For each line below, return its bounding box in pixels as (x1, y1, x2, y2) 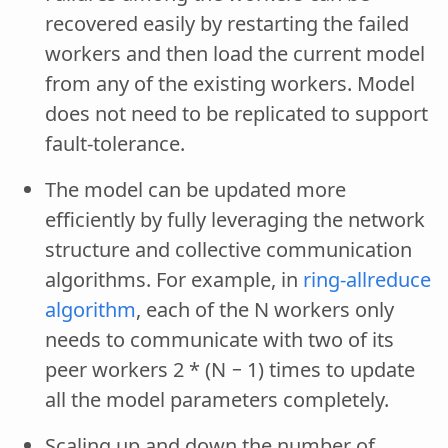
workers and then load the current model (45, 40, 425, 67)
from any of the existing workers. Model (45, 70, 415, 97)
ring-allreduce (303, 266, 431, 293)
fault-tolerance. (45, 130, 185, 157)
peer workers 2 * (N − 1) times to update (45, 356, 415, 383)
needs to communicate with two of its (45, 326, 394, 353)
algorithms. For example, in (45, 266, 303, 293)
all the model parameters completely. (45, 386, 389, 413)
